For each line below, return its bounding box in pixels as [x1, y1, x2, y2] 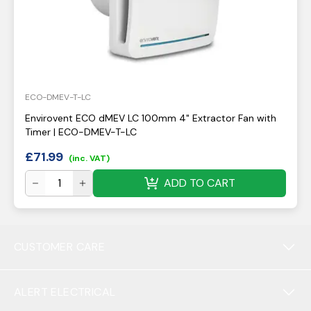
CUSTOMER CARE [14, 239, 106, 254]
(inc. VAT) [69, 153, 110, 164]
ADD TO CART [163, 176, 235, 190]
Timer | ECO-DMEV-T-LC [25, 126, 137, 138]
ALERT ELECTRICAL [14, 285, 116, 299]
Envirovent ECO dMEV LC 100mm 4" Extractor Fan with [25, 112, 276, 124]
